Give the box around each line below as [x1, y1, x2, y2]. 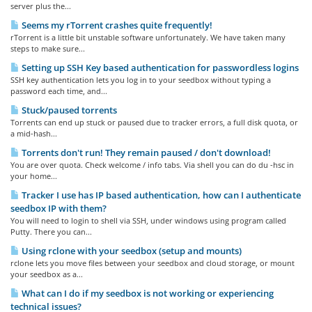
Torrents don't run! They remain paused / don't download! [19, 146, 271, 159]
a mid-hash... [10, 128, 57, 139]
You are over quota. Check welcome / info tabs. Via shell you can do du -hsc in [10, 159, 294, 171]
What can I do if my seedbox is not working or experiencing [19, 287, 274, 300]
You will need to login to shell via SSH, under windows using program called [10, 215, 286, 226]
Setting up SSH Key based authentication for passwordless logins [19, 61, 299, 75]
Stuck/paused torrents [19, 104, 117, 117]
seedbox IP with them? [10, 202, 107, 215]
